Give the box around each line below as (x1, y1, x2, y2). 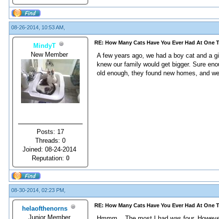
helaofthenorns (22, 204, 67, 212)
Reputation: (31, 154, 66, 162)
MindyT (33, 42, 56, 49)
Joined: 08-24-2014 (22, 145, 78, 153)
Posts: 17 (37, 128, 64, 135)
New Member (31, 50, 70, 58)
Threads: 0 (35, 136, 66, 144)
